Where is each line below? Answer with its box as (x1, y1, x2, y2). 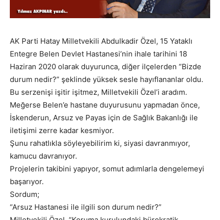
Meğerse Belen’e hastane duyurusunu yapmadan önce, (10, 100, 200, 110)
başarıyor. (10, 177, 44, 187)
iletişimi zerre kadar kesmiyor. (10, 126, 114, 136)
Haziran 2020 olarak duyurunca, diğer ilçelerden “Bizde (10, 62, 201, 72)
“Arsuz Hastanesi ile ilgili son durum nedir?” (10, 202, 162, 212)
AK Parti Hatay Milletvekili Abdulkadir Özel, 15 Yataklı (10, 36, 192, 46)
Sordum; (10, 190, 39, 199)
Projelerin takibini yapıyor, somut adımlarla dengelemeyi (10, 164, 204, 174)
